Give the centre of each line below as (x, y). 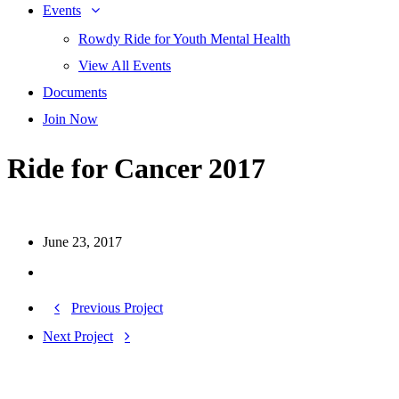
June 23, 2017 (82, 242)
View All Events (125, 66)
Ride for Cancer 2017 (136, 168)
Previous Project (117, 307)
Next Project (78, 336)
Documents (75, 93)
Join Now (70, 119)
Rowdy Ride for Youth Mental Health (184, 39)
